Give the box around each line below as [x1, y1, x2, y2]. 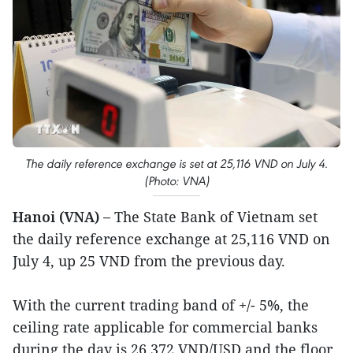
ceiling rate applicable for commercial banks [13, 317, 318, 336]
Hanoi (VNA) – [13, 206, 110, 226]
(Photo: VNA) [143, 173, 210, 188]
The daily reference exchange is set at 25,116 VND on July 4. [25, 155, 328, 171]
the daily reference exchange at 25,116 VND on [13, 229, 330, 248]
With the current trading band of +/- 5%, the [13, 295, 309, 314]
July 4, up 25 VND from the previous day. [13, 251, 285, 270]
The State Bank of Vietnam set [110, 206, 318, 226]
